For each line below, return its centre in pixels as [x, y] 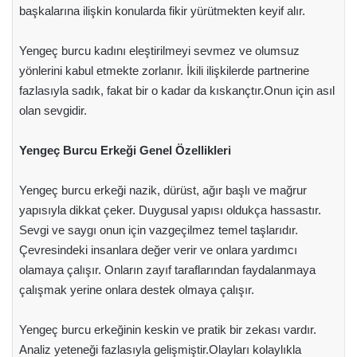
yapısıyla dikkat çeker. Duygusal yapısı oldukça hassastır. [170, 210]
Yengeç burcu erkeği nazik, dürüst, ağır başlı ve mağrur [163, 190]
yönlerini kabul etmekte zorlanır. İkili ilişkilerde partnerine [164, 70]
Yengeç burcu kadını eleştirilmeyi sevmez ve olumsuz [159, 50]
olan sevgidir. [53, 110]
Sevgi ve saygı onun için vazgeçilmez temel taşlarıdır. [158, 229]
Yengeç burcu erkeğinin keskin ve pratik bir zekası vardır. [167, 329]
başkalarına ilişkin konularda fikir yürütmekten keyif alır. [162, 10]
